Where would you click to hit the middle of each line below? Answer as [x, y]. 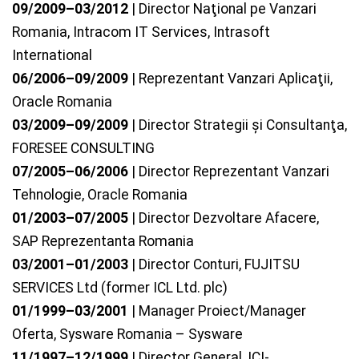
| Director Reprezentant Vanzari [229, 172]
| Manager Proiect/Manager [217, 311]
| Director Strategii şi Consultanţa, [238, 125]
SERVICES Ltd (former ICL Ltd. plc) [120, 288]
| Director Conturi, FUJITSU [214, 265]
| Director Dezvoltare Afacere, [224, 218]
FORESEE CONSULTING [83, 149]
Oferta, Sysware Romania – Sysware [127, 335]
